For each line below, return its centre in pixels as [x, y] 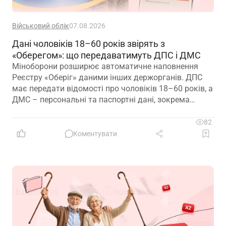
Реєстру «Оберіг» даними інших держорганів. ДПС [107, 77]
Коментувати [95, 133]
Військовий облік [41, 25]
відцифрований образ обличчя [70, 110]
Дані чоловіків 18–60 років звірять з [89, 43]
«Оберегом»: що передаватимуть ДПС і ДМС [106, 55]
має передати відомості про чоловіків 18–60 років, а [112, 88]
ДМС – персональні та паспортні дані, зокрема [101, 99]
